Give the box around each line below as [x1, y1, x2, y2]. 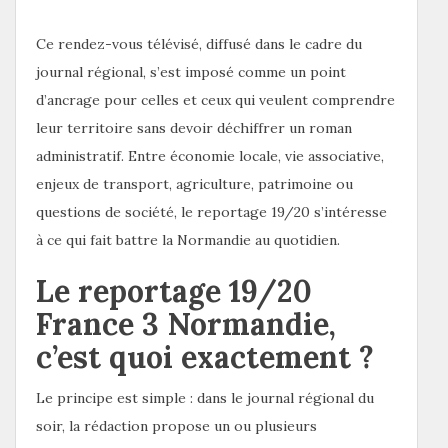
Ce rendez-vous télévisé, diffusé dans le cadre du [36, 34, 362, 53]
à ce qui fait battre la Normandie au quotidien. [36, 230, 340, 249]
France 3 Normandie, [36, 304, 336, 343]
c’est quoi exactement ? [36, 337, 374, 376]
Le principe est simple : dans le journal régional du [36, 388, 374, 407]
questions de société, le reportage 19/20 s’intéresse [36, 202, 387, 221]
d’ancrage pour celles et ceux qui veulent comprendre [36, 90, 395, 109]
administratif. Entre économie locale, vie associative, [36, 146, 384, 165]
